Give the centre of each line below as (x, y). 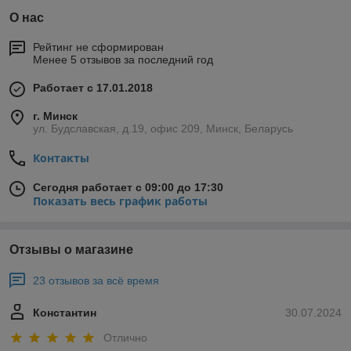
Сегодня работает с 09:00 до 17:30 (128, 188)
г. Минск (55, 116)
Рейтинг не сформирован (98, 47)
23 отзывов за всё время (96, 281)
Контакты (61, 158)
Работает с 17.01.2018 (93, 88)
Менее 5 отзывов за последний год (123, 60)
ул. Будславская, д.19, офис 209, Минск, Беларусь (163, 129)
